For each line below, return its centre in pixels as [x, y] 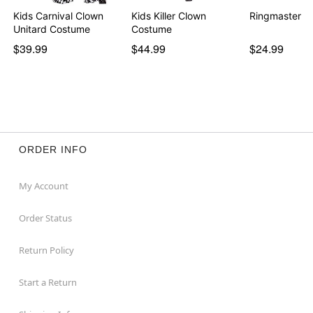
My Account [43, 185]
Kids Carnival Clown [59, 15]
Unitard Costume [52, 29]
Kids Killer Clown [168, 15]
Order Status [45, 218]
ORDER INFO [53, 149]
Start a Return [48, 282]
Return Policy [46, 250]
